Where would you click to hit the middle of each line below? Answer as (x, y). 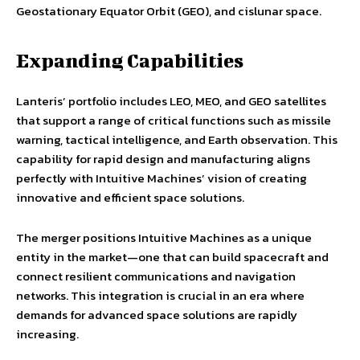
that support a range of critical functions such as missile (174, 121)
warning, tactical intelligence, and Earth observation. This (177, 140)
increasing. (47, 334)
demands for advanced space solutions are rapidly (157, 315)
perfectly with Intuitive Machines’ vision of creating (162, 178)
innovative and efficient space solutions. (130, 198)
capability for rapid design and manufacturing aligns (163, 159)
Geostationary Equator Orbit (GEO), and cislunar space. (169, 11)
